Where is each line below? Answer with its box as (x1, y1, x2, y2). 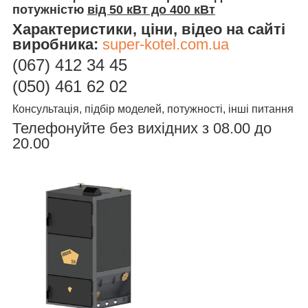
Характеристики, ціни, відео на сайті (12, 20, 285, 38)
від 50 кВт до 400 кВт (87, 2, 215, 16)
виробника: (12, 35, 102, 53)
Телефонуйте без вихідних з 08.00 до (12, 119, 272, 137)
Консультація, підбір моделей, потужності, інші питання (12, 102, 294, 115)
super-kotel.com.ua (102, 35, 229, 53)
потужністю (12, 2, 87, 16)
